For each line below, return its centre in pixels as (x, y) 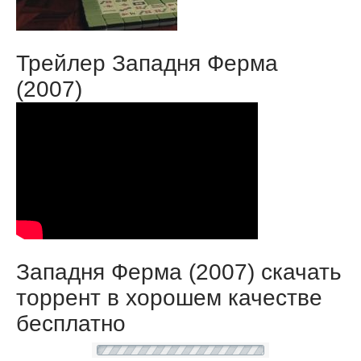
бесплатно (71, 324)
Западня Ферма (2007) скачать (179, 272)
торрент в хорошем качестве (169, 298)
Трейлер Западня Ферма (147, 63)
